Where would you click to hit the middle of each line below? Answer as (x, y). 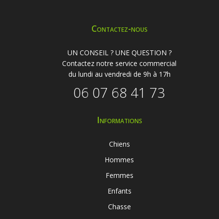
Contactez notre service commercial (119, 63)
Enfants (119, 191)
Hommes (119, 159)
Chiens (119, 144)
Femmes (119, 175)
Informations (119, 120)
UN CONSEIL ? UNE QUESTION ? (119, 52)
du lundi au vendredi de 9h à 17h (119, 74)
